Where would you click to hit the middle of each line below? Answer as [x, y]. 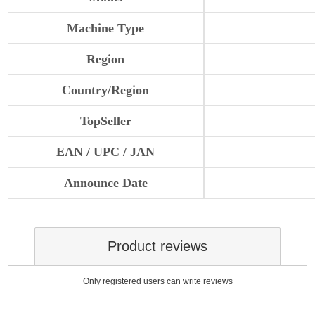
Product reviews [157, 246]
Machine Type [106, 28]
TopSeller [105, 121]
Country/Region [106, 90]
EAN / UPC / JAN [106, 152]
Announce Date [105, 183]
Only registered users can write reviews [157, 282]
